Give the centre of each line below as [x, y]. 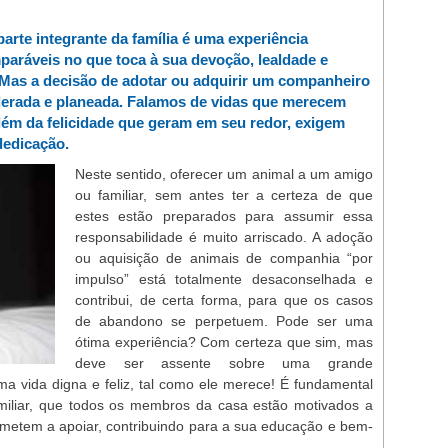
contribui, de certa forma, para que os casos [224, 300]
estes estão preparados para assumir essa [224, 216]
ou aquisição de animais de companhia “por [224, 258]
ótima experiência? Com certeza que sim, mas [224, 342]
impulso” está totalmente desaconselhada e [224, 279]
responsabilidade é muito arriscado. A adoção [224, 237]
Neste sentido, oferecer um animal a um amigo [224, 174]
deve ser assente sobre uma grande [224, 363]
